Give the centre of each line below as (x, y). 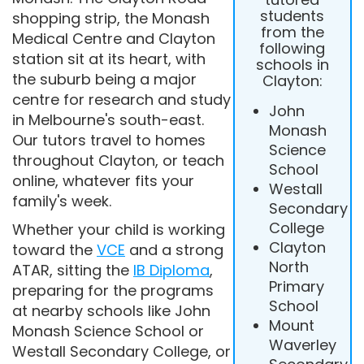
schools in (292, 65)
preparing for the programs (113, 290)
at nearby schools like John (111, 311)
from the (292, 32)
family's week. (62, 201)
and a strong (174, 250)
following (292, 48)
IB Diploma (171, 270)
